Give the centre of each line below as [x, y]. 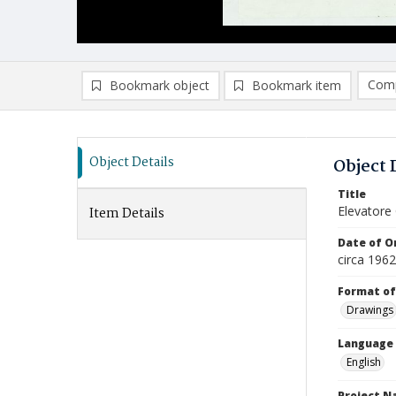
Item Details [127, 214]
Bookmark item [297, 85]
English [364, 362]
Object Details [132, 163]
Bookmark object [160, 85]
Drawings [370, 310]
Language [366, 343]
